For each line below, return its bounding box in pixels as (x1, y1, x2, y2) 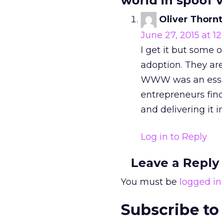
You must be (121, 176, 179, 188)
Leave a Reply (131, 156, 219, 170)
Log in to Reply (141, 131, 207, 143)
